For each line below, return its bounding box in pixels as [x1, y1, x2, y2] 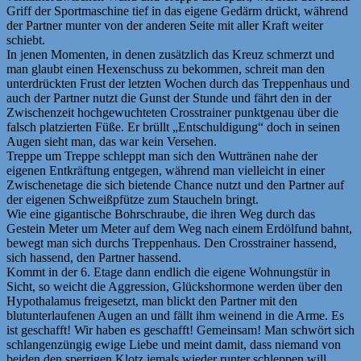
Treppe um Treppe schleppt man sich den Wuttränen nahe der [6, 149, 317, 164]
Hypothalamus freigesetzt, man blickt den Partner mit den [6, 294, 297, 309]
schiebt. [6, 33, 45, 48]
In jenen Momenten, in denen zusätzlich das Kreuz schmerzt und [6, 48, 334, 62]
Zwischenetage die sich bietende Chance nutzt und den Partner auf [6, 178, 344, 193]
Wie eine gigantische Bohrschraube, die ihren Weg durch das [6, 207, 315, 222]
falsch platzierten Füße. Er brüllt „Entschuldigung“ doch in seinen [6, 120, 340, 135]
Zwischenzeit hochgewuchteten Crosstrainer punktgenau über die [6, 106, 338, 120]
